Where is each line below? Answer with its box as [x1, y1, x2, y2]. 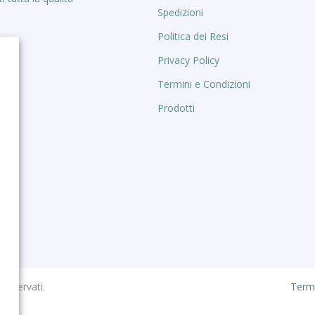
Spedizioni [157, 5, 203, 19]
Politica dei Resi [157, 29, 229, 43]
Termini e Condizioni [157, 77, 250, 91]
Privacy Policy [157, 53, 219, 67]
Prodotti [157, 101, 195, 115]
